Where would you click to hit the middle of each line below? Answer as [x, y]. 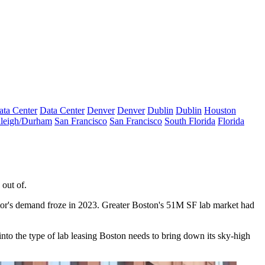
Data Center [62, 110]
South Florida [190, 121]
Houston [220, 110]
